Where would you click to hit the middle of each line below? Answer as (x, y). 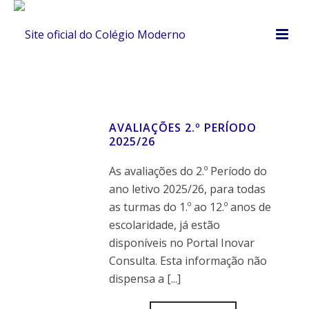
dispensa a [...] (144, 279)
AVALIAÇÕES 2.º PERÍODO (182, 128)
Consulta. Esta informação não (188, 261)
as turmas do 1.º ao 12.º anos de (190, 207)
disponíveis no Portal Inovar (181, 243)
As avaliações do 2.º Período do (188, 171)
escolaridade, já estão (164, 225)
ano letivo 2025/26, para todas (187, 189)
